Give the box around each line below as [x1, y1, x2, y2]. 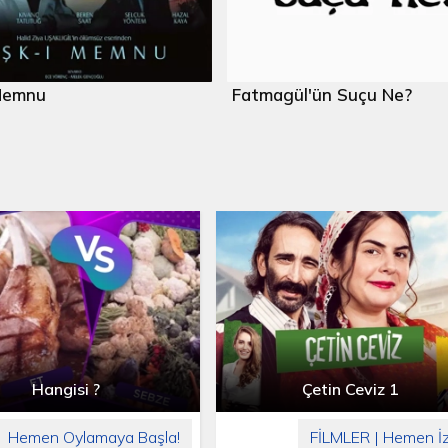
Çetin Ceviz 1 [302, 378, 400, 399]
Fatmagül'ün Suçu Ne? [232, 83, 412, 105]
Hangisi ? [31, 378, 100, 399]
